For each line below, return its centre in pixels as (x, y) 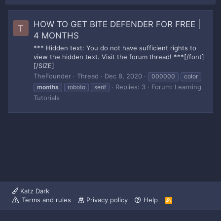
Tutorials (47, 97)
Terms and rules (46, 200)
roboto (76, 87)
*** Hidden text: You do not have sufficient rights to (115, 48)
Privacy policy (107, 200)
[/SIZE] (44, 65)
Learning (188, 87)
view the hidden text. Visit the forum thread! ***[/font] (119, 56)
